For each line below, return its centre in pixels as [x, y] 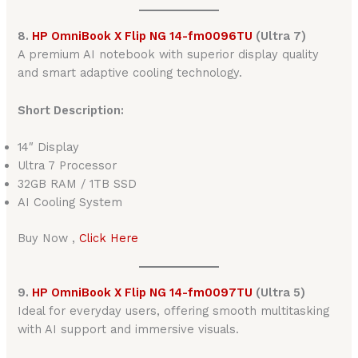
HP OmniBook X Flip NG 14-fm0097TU [141, 293]
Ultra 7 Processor [68, 166]
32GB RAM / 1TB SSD [78, 184]
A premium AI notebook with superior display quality [169, 55]
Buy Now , [49, 239]
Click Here [109, 239]
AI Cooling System [70, 203]
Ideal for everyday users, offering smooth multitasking [174, 311]
